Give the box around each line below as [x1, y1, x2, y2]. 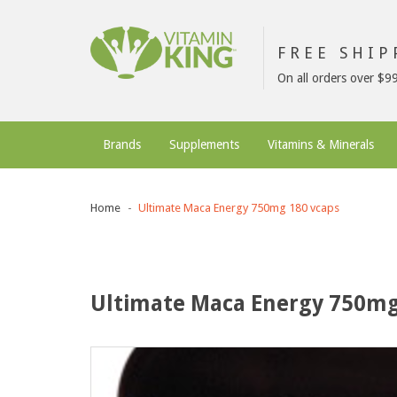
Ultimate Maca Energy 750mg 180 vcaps [138, 201, 339, 214]
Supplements [169, 137, 239, 152]
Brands [103, 137, 141, 152]
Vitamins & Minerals [268, 137, 374, 152]
